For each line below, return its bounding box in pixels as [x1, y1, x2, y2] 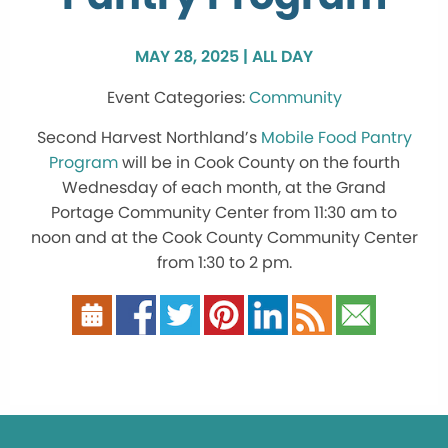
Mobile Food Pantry [260, 126, 412, 150]
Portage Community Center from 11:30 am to [51, 201, 397, 225]
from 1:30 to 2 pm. [156, 251, 292, 275]
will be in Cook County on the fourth [117, 151, 400, 175]
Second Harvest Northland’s [36, 126, 261, 150]
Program [48, 151, 118, 175]
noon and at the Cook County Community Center [30, 226, 418, 250]
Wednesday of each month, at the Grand [62, 176, 386, 200]
